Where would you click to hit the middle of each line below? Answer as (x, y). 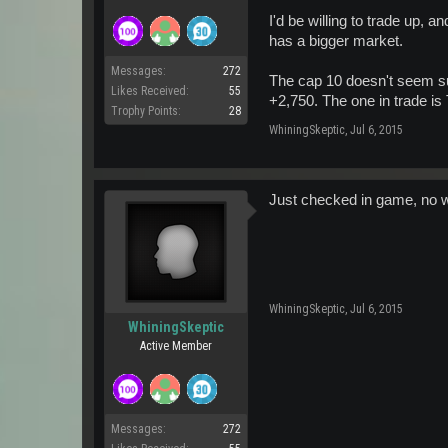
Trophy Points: (146, 111)
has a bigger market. (336, 40)
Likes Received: (150, 91)
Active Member (176, 345)
